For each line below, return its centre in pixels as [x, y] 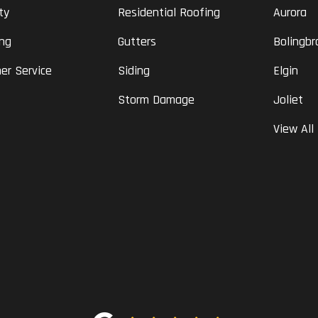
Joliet [289, 100]
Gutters [137, 42]
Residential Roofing [169, 13]
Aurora [290, 13]
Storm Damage [156, 100]
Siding [133, 71]
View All [294, 129]
